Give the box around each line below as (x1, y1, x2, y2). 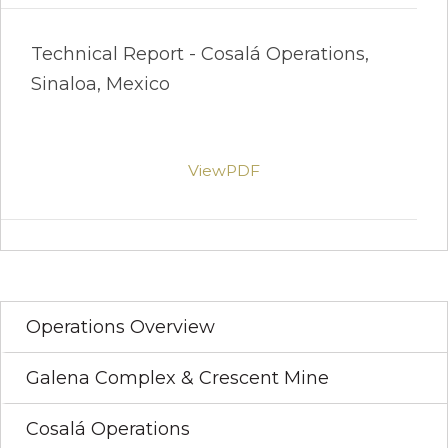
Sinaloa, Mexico (31, 72, 170, 95)
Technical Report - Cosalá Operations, (31, 42, 369, 65)
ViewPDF (188, 160, 260, 180)
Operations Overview (26, 315, 215, 338)
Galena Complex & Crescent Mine (26, 366, 329, 389)
